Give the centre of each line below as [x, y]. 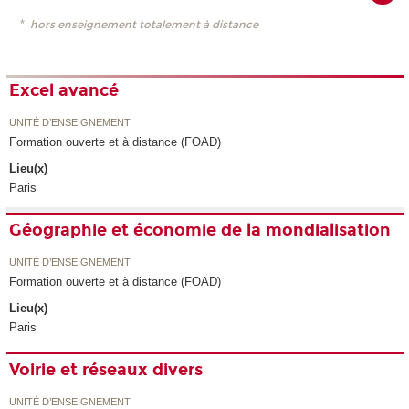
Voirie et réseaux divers [106, 370]
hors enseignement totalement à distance [145, 24]
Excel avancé [64, 91]
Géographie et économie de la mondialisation [200, 231]
